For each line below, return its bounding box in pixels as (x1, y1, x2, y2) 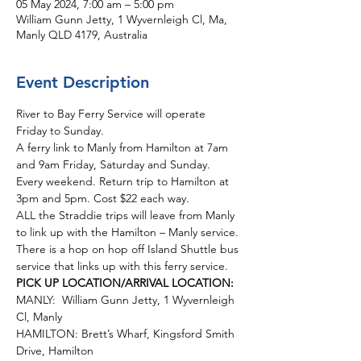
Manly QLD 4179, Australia (16, 27, 147, 42)
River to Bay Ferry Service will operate (16, 106, 209, 121)
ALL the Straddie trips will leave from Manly (16, 208, 238, 222)
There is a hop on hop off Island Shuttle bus (16, 242, 242, 256)
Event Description (16, 73, 149, 92)
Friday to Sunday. (16, 123, 110, 138)
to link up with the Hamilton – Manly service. (16, 225, 242, 239)
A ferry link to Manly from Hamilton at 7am (16, 140, 231, 155)
